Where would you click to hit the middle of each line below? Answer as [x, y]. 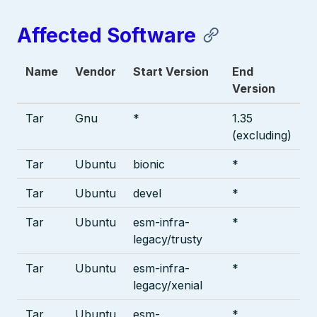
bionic [149, 165]
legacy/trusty [168, 240]
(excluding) [262, 136]
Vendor [96, 72]
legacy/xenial [168, 286]
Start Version [171, 72]
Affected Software [106, 36]
